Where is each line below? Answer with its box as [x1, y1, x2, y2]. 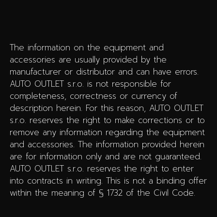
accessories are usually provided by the [10, 53, 167, 66]
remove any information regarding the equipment [10, 126, 205, 139]
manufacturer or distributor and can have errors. [10, 65, 199, 78]
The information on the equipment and [10, 41, 164, 54]
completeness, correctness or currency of [10, 90, 177, 103]
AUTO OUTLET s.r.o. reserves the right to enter [10, 162, 194, 175]
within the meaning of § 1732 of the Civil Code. [10, 186, 195, 200]
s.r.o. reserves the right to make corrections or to [10, 114, 205, 127]
